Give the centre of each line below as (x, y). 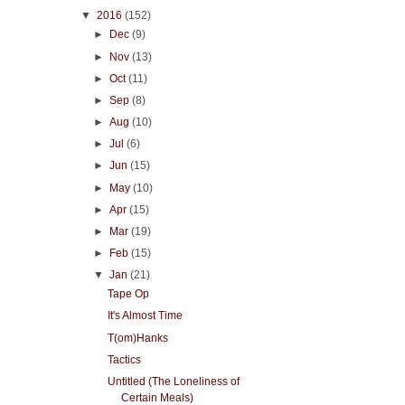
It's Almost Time (146, 316)
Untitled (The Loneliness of (174, 381)
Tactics (125, 359)
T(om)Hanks (138, 338)
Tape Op (129, 294)
